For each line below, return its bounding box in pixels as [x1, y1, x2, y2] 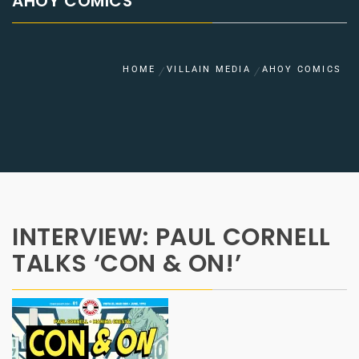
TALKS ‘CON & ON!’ [12, 247, 242, 281]
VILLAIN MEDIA [167, 64, 251, 75]
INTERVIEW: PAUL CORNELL [12, 220, 331, 255]
